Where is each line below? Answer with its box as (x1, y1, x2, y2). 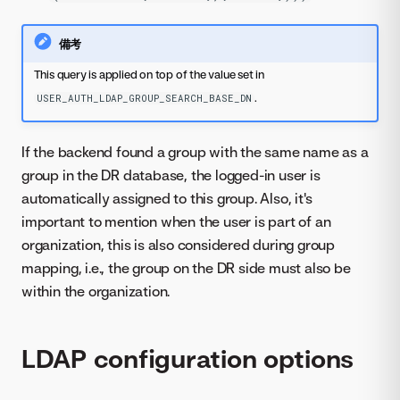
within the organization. (21, 281, 171, 300)
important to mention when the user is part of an (21, 212, 331, 230)
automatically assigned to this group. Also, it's (21, 188, 312, 207)
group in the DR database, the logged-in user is (21, 165, 321, 184)
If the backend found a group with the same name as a (21, 142, 369, 161)
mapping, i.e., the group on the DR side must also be (21, 258, 351, 277)
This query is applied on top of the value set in (33, 67, 264, 82)
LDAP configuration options (21, 343, 354, 374)
